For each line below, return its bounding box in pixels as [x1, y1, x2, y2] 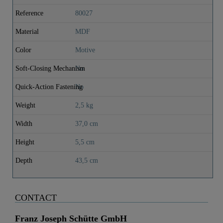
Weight [15, 101, 35, 109]
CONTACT [15, 192, 57, 203]
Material [15, 27, 39, 35]
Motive [75, 46, 95, 54]
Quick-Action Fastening [15, 83, 83, 91]
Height [15, 138, 34, 146]
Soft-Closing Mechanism [15, 64, 85, 72]
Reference [15, 9, 43, 17]
